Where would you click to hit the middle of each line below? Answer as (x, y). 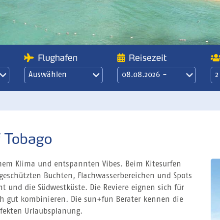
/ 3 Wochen (141, 110)
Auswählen (48, 75)
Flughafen (58, 58)
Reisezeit (148, 58)
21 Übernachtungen (155, 99)
